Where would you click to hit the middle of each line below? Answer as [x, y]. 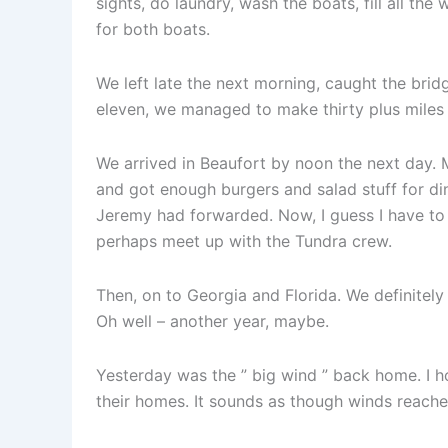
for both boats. [153, 29]
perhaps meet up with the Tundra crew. [244, 241]
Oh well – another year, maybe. [212, 321]
